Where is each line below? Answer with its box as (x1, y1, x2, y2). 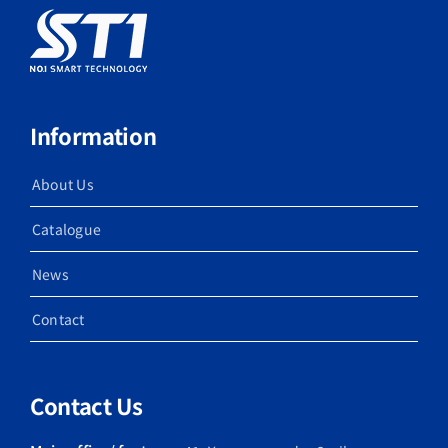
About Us (32, 174, 94, 195)
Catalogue (32, 219, 102, 240)
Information (30, 119, 157, 152)
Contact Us (30, 389, 143, 422)
